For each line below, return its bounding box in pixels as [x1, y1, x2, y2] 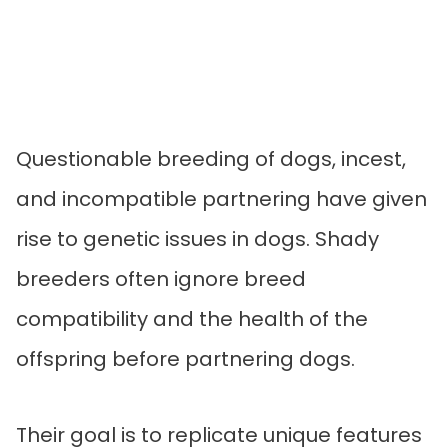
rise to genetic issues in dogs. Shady [16, 224, 379, 253]
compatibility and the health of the [16, 304, 368, 333]
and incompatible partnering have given [16, 184, 427, 213]
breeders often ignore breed [16, 264, 306, 293]
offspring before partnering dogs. [16, 344, 355, 373]
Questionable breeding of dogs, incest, [16, 144, 406, 173]
